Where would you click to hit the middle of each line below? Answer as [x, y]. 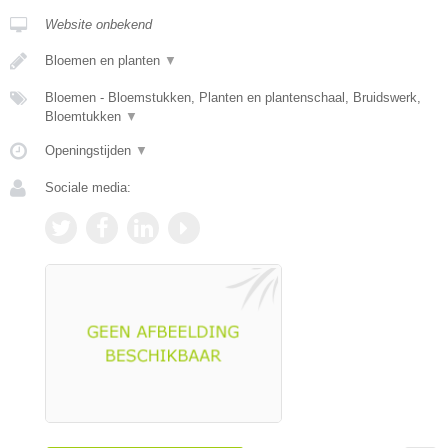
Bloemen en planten [104, 61]
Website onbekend [98, 25]
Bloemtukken [85, 117]
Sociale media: [88, 188]
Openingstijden [90, 151]
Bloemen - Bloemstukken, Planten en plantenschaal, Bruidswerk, [233, 98]
